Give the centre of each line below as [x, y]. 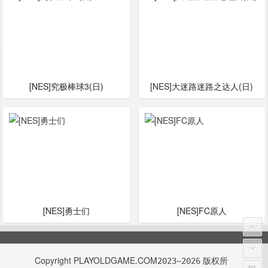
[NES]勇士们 [66, 210]
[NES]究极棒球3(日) [66, 86]
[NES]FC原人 [202, 210]
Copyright [54, 260]
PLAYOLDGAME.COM [116, 260]
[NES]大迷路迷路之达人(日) [202, 86]
